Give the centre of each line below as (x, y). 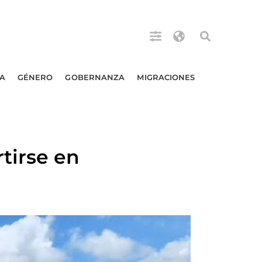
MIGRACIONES (166, 77)
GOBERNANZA (95, 77)
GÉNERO (35, 77)
